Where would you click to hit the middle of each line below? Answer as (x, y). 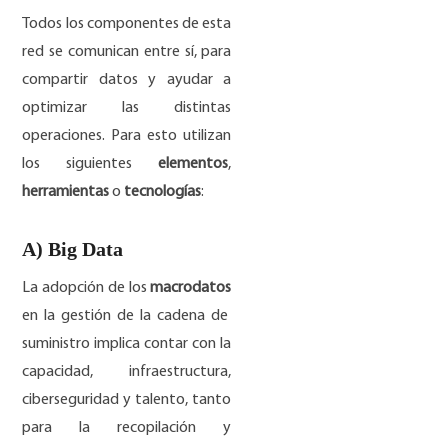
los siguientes (90, 164)
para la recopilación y (127, 428)
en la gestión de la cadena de (125, 316)
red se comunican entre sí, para (127, 52)
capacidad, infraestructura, (127, 372)
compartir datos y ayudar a (127, 80)
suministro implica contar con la (127, 344)
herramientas (66, 192)
